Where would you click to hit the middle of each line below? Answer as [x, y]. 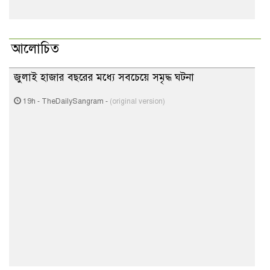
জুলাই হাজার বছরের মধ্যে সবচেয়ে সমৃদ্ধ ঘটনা [104, 77]
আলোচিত [35, 49]
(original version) [137, 101]
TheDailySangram [73, 101]
